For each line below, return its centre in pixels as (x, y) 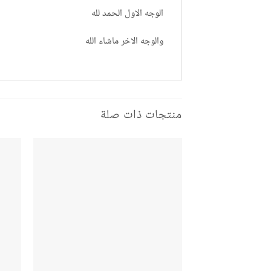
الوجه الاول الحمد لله (127, 14)
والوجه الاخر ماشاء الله (124, 42)
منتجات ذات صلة (141, 116)
